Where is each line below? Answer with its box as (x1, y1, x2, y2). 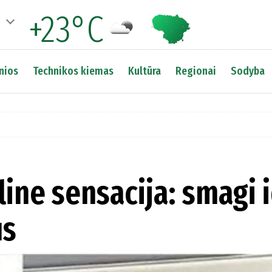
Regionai (175, 64, 216, 78)
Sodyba (230, 64, 265, 78)
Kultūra (127, 64, 161, 78)
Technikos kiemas (32, 64, 114, 78)
